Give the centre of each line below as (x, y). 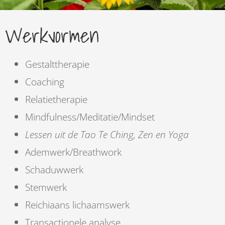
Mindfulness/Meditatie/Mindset (90, 117)
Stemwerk (46, 187)
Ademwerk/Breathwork (73, 152)
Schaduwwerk (54, 170)
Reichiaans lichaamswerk (77, 205)
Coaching (45, 82)
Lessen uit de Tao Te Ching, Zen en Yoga (107, 135)
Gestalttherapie (57, 64)
